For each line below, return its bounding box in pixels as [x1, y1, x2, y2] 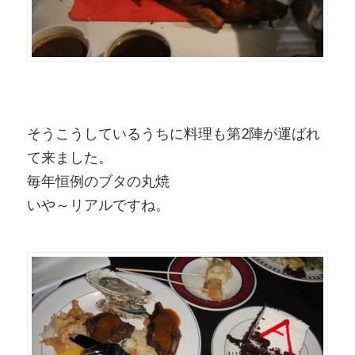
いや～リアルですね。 [26, 196, 170, 214]
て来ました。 [26, 148, 113, 166]
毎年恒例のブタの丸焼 [26, 172, 170, 190]
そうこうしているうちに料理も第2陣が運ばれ [26, 124, 320, 143]
